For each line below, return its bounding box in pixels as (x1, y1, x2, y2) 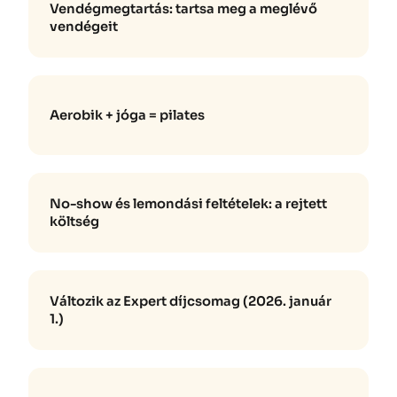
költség (50, 214, 99, 230)
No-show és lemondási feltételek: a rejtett (50, 196, 327, 213)
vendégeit (50, 19, 118, 35)
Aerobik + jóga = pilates (50, 107, 205, 124)
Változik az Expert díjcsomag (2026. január (50, 293, 331, 310)
